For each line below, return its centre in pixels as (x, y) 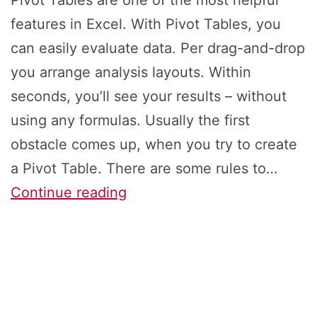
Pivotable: (159, 192)
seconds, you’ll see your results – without (149, 97)
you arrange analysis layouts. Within (131, 73)
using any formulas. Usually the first (130, 121)
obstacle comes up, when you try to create (154, 145)
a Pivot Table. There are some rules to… (144, 169)
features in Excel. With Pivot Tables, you (146, 24)
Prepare (152, 264)
